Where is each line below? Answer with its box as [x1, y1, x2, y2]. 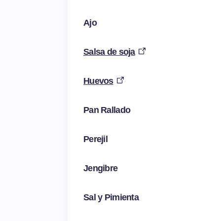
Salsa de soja [83, 47, 135, 57]
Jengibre [83, 163, 118, 174]
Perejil [83, 134, 108, 145]
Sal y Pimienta [83, 192, 139, 203]
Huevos [83, 76, 113, 86]
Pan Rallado [83, 105, 131, 115]
